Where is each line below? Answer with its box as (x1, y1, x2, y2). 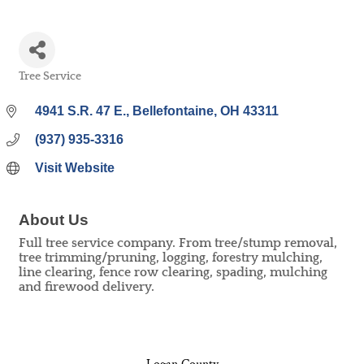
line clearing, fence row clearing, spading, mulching (19, 265, 327, 279)
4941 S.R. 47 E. (35, 104, 126, 118)
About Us (19, 211, 89, 228)
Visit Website (35, 161, 115, 175)
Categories (18, 81, 71, 93)
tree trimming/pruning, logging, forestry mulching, (19, 250, 323, 265)
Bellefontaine (132, 104, 214, 118)
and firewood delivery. (19, 279, 154, 294)
